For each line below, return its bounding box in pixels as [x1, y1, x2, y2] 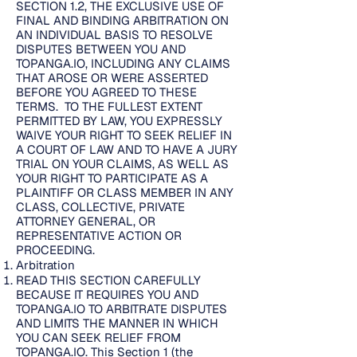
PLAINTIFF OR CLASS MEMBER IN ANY [16, 185, 233, 200]
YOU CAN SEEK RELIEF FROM [16, 330, 181, 345]
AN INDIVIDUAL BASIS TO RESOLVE [16, 27, 213, 42]
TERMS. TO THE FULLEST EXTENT [16, 99, 202, 114]
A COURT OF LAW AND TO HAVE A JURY [16, 142, 237, 157]
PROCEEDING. [16, 242, 95, 257]
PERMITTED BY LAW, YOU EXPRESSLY [16, 113, 222, 128]
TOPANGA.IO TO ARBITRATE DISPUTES [16, 301, 227, 316]
